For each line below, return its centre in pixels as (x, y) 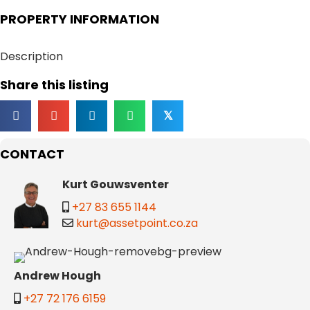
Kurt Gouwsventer (116, 184)
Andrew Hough (57, 276)
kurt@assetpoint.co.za (137, 223)
